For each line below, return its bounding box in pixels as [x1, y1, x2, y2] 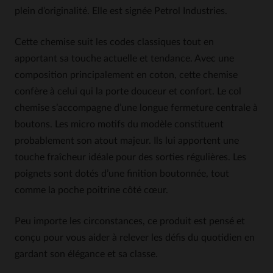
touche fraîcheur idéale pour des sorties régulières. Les [15, 152, 246, 162]
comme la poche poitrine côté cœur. [15, 185, 168, 195]
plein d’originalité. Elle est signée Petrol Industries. [15, 6, 227, 16]
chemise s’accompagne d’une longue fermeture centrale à [15, 103, 258, 113]
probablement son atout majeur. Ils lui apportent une [15, 136, 239, 146]
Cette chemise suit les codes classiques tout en [15, 37, 214, 47]
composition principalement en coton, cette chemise [15, 70, 238, 80]
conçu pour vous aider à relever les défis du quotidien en [15, 233, 255, 243]
